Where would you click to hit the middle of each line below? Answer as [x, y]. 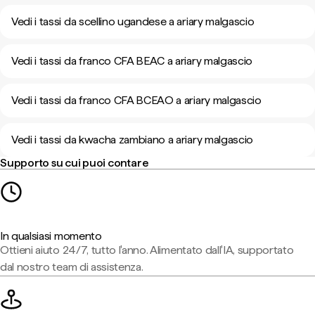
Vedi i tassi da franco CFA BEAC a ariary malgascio [132, 61]
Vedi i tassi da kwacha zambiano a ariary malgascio [132, 140]
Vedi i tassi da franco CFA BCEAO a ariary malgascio [136, 100]
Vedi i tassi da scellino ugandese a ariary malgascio [133, 21]
